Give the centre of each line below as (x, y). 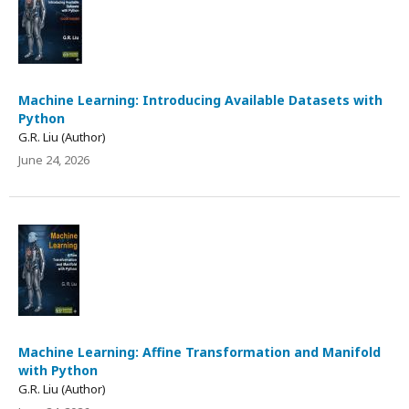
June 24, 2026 (54, 159)
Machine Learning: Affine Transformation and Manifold (199, 351)
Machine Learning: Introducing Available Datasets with (200, 100)
